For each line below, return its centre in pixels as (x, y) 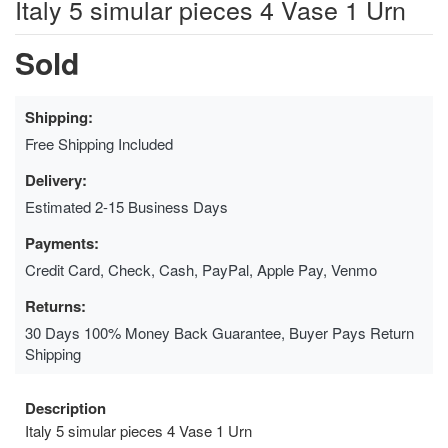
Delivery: (56, 180)
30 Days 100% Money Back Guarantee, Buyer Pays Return (219, 333)
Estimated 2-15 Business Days (126, 207)
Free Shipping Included (99, 144)
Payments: (62, 243)
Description (65, 408)
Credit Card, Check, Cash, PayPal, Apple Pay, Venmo (201, 270)
